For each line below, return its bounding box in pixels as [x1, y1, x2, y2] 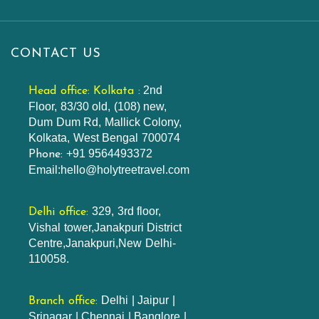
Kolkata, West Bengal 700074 [28, 132, 180, 144]
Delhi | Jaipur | [101, 294, 175, 306]
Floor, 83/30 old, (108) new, [28, 100, 167, 113]
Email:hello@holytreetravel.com [28, 164, 189, 176]
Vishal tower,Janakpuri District [28, 221, 182, 234]
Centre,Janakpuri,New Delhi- [28, 237, 176, 249]
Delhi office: [28, 206, 92, 218]
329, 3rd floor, [92, 205, 161, 217]
